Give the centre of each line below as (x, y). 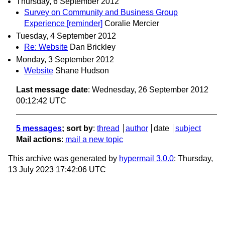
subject (188, 128)
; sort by (77, 128)
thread (108, 128)
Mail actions (39, 139)
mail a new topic (94, 139)
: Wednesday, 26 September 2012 (148, 89)
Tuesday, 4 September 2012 (66, 36)
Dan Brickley (93, 47)
